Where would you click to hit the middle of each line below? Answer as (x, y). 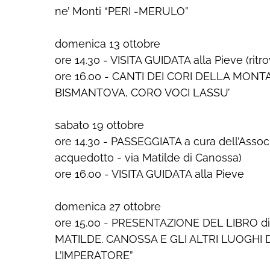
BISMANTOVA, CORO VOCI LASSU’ (142, 93)
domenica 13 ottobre (108, 44)
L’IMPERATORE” (94, 255)
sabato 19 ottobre (99, 125)
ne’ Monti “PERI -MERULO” (122, 11)
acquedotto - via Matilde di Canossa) (148, 158)
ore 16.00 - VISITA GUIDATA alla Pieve (149, 174)
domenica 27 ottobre (108, 206)
